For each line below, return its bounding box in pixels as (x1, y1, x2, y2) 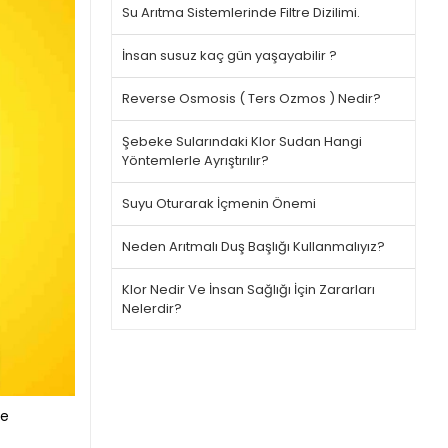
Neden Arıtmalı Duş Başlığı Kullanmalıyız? (122, 237, 385, 256)
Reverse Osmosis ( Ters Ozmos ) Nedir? (122, 89, 381, 108)
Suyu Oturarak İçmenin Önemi (122, 194, 316, 213)
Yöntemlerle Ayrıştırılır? (122, 151, 269, 170)
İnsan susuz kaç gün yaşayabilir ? (122, 46, 337, 65)
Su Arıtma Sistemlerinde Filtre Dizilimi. (122, 3, 360, 22)
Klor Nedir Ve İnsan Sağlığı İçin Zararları (122, 280, 375, 299)
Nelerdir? (122, 299, 182, 318)
